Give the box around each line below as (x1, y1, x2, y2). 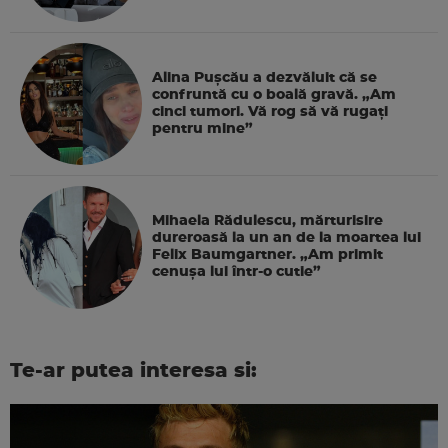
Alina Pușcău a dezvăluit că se (152, 70, 378, 85)
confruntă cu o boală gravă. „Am (152, 87, 397, 102)
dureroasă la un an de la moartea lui (152, 231, 422, 246)
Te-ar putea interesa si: (10, 360, 257, 381)
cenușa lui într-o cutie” (152, 265, 322, 280)
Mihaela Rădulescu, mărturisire (152, 214, 384, 229)
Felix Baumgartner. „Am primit (152, 248, 384, 263)
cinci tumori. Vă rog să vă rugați (152, 104, 389, 119)
